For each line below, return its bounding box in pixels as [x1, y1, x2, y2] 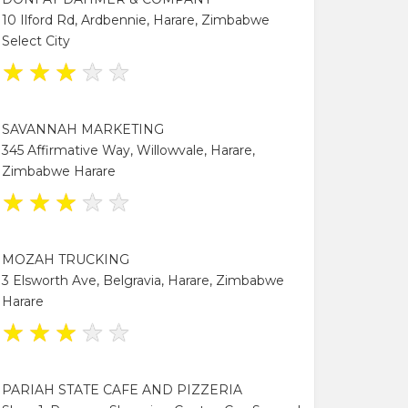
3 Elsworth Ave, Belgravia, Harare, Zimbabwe [2, 271, 284, 289]
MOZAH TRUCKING [2, 250, 129, 268]
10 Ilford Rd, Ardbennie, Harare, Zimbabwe [2, 11, 270, 28]
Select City [2, 32, 70, 49]
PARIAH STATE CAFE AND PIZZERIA [2, 381, 242, 398]
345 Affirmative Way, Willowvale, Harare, [2, 141, 255, 158]
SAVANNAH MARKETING [2, 120, 164, 138]
